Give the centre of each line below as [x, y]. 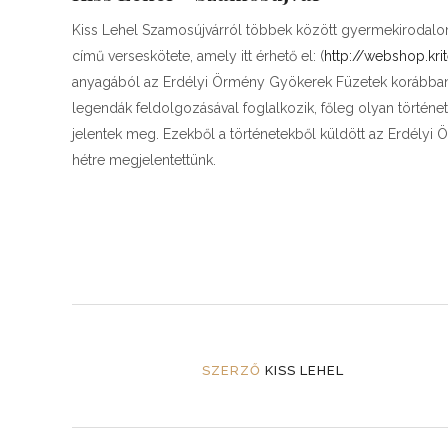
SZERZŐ [231, 371]
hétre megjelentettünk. [144, 160]
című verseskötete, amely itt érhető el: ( [198, 56]
